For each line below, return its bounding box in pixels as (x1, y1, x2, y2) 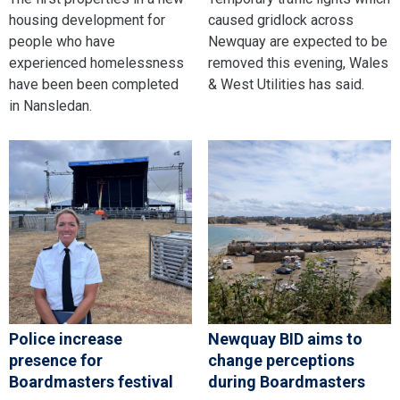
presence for (9, 350, 103, 370)
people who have (9, 33, 115, 51)
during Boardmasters (207, 371, 365, 391)
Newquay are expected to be (207, 33, 387, 51)
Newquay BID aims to (207, 329, 362, 348)
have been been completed (9, 76, 179, 94)
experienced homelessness (9, 54, 184, 72)
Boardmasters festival (9, 371, 173, 391)
